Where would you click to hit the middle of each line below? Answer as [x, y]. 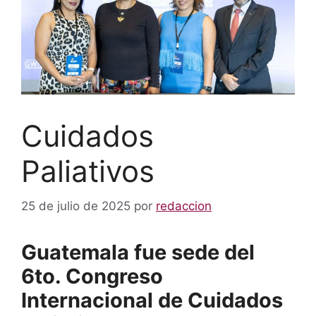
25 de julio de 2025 [76, 206]
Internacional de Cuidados [152, 300]
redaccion [184, 206]
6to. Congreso [92, 276]
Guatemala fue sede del [138, 252]
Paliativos [88, 171]
